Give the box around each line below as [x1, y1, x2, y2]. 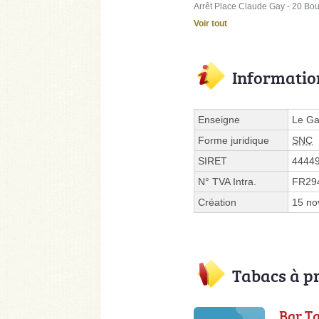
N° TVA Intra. [198, 175, 256, 187]
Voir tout [194, 18, 227, 28]
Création [198, 196, 236, 208]
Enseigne [198, 113, 240, 125]
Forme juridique [198, 134, 269, 146]
